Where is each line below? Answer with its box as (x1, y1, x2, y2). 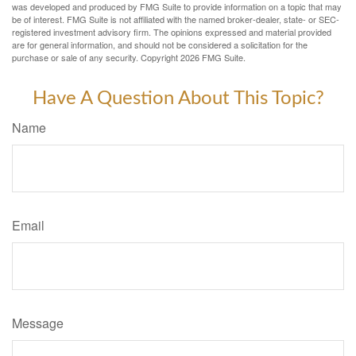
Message (12, 314, 64, 332)
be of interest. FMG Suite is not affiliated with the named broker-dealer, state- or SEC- (12, 13, 339, 25)
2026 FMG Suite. (180, 51, 246, 64)
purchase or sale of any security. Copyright (12, 51, 180, 64)
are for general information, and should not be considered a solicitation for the (12, 38, 308, 51)
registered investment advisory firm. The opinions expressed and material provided (12, 25, 331, 38)
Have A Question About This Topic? (32, 89, 324, 108)
